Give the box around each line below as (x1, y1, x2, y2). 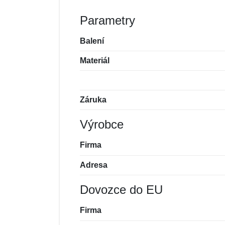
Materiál (80, 56, 109, 65)
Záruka (80, 95, 106, 104)
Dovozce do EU (80, 183, 163, 196)
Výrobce (80, 118, 124, 131)
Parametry (80, 14, 135, 27)
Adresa (80, 161, 107, 169)
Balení (80, 37, 104, 45)
